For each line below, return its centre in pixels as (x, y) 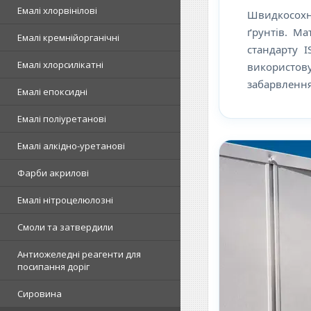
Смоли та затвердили (65, 227)
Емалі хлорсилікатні (60, 65)
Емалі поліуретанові (62, 119)
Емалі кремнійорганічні (68, 37)
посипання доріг (53, 267)
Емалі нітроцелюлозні (65, 200)
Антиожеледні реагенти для (79, 254)
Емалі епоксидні (52, 92)
